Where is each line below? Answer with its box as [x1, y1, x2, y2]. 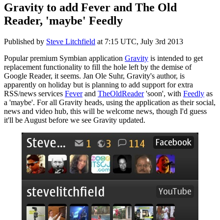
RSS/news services [4, 89, 65, 98]
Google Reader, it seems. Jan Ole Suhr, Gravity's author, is [4, 71, 185, 80]
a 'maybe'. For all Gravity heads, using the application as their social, [4, 98, 216, 107]
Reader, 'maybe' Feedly [4, 14, 123, 27]
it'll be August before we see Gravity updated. [4, 115, 145, 124]
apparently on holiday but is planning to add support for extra [4, 80, 193, 89]
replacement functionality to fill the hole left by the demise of [4, 62, 192, 71]
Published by [4, 37, 46, 46]
